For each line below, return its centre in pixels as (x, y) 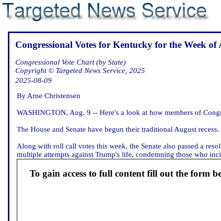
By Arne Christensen (49, 95)
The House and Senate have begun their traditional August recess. (118, 129)
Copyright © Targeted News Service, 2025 (80, 70)
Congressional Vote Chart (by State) (71, 62)
